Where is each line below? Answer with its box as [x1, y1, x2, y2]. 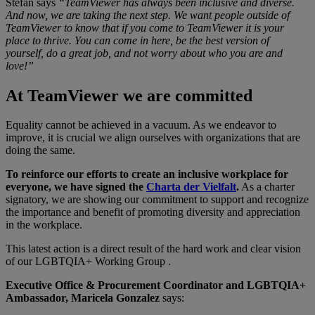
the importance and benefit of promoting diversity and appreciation [6, 206, 300, 219]
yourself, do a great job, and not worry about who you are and [6, 46, 283, 59]
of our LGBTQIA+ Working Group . [6, 255, 171, 268]
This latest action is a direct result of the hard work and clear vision [6, 243, 301, 255]
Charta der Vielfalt [146, 181, 236, 193]
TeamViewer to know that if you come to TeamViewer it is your [6, 21, 284, 34]
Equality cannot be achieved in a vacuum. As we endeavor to [6, 119, 276, 131]
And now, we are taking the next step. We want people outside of [6, 8, 290, 21]
